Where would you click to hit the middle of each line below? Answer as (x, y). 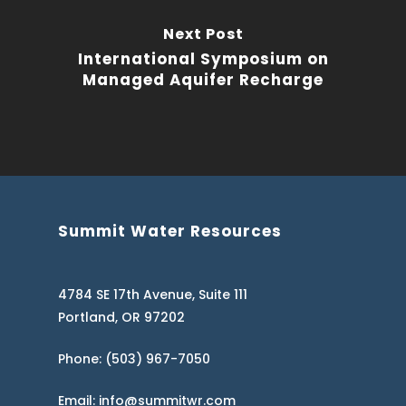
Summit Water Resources (170, 231)
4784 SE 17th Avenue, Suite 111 (153, 295)
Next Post (203, 34)
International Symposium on (203, 59)
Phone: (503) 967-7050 (135, 359)
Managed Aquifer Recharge (203, 80)
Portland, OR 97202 (122, 317)
